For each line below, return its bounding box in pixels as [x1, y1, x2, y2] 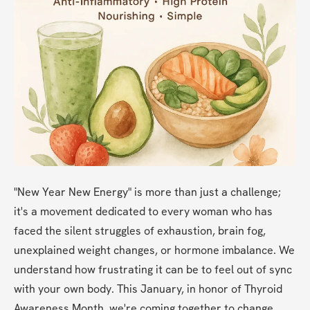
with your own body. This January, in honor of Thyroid [14, 282, 282, 297]
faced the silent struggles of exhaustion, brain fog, [14, 224, 266, 239]
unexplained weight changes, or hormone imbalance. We [14, 243, 295, 258]
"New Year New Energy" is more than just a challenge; [14, 185, 281, 200]
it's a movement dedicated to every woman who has [14, 204, 273, 219]
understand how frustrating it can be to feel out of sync [14, 262, 292, 277]
